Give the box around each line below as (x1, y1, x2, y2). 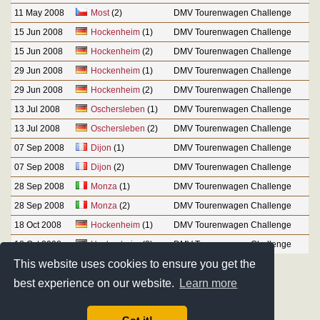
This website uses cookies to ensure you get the (14, 257, 256, 270)
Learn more (179, 277, 238, 290)
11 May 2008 (14, 7, 64, 18)
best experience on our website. (14, 277, 178, 290)
